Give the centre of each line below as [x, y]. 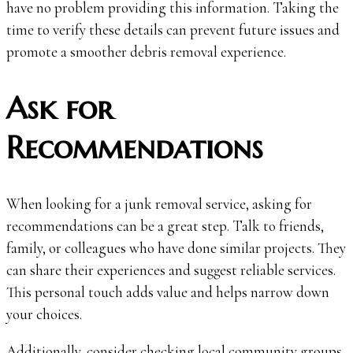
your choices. [44, 314]
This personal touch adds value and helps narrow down [168, 292]
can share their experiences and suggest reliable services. [171, 270]
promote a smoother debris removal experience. [146, 52]
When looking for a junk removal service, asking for [159, 204]
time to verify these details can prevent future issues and [173, 30]
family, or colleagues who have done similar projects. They [176, 248]
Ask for [59, 108]
